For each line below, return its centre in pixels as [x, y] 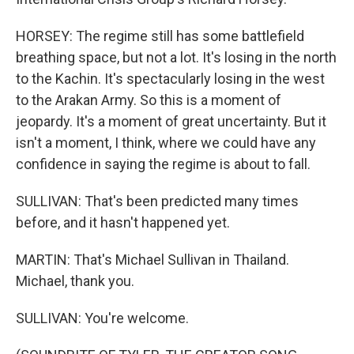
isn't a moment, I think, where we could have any [166, 143]
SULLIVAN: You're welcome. [102, 318]
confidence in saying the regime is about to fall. [163, 164]
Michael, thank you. [75, 281]
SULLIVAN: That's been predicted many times [157, 201]
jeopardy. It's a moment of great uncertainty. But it [171, 121]
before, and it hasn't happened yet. [123, 222]
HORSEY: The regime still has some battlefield [160, 36]
